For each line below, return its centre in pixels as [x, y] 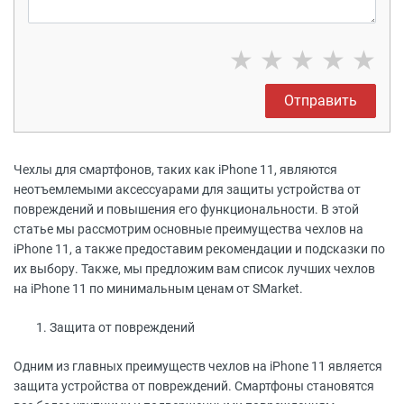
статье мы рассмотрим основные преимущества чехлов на [188, 229]
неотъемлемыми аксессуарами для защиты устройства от [187, 189]
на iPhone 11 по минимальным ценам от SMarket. [158, 289]
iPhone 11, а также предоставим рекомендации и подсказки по [199, 249]
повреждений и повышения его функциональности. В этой [186, 209]
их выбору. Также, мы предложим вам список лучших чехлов [194, 269]
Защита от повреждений [122, 327]
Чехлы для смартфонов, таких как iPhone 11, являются [175, 170]
